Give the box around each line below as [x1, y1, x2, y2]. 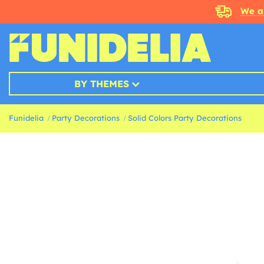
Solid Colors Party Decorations [128, 113, 242, 123]
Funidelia [9, 113, 44, 123]
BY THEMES [74, 78, 129, 90]
